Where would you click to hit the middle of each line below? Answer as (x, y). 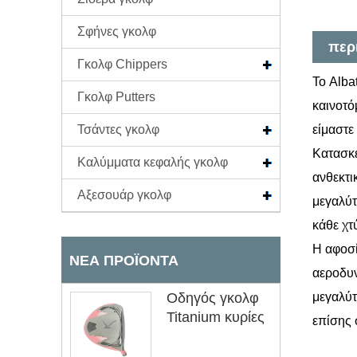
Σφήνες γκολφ (117, 31)
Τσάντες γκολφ (118, 129)
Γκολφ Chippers (122, 64)
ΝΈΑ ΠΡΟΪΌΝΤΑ (124, 260)
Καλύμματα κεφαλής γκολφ (153, 162)
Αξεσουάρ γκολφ (124, 194)
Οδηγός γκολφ (213, 298)
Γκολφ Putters (116, 96)
